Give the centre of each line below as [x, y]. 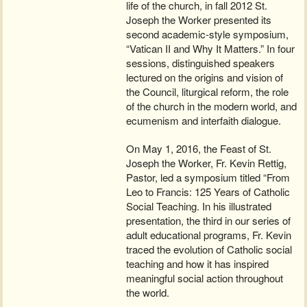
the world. [148, 293]
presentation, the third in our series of [209, 221]
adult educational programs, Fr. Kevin [209, 235]
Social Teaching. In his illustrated [199, 206]
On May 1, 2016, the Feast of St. [199, 149]
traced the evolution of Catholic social [209, 249]
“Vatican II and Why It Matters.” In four [211, 49]
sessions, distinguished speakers [201, 63]
